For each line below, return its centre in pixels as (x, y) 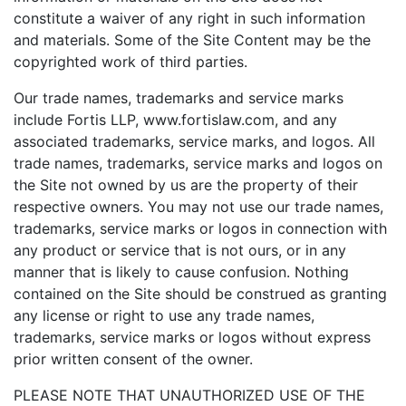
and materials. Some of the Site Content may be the (192, 40)
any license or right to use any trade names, (164, 315)
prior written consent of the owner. (133, 359)
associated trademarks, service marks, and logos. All (194, 141)
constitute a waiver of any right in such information (189, 18)
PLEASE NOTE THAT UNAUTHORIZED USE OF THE (189, 395)
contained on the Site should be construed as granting (200, 294)
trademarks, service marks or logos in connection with (200, 228)
